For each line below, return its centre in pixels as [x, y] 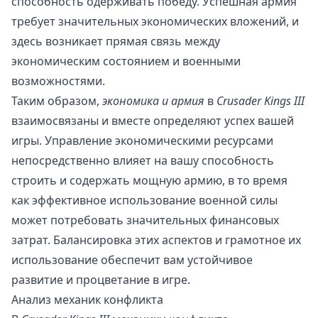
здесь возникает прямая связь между [116, 42]
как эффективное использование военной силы [144, 201]
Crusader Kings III [261, 101]
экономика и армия [153, 101]
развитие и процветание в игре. [101, 280]
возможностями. [58, 81]
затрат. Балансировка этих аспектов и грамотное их [156, 240]
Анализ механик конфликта [87, 300]
